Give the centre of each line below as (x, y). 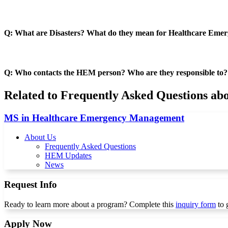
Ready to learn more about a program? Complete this (90, 204)
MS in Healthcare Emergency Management (94, 118)
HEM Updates (68, 156)
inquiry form (196, 204)
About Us (40, 137)
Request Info (31, 184)
